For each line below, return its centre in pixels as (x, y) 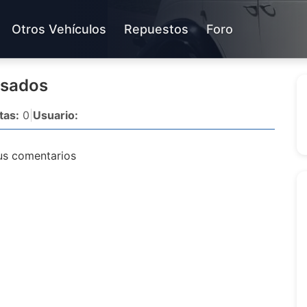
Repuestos (156, 29)
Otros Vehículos (59, 29)
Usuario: (56, 115)
